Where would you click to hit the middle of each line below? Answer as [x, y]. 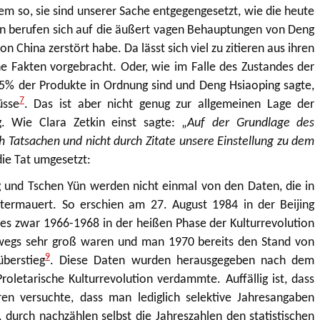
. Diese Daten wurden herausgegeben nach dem [182, 261]
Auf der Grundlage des [251, 123]
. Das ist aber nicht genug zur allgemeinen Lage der [169, 104]
